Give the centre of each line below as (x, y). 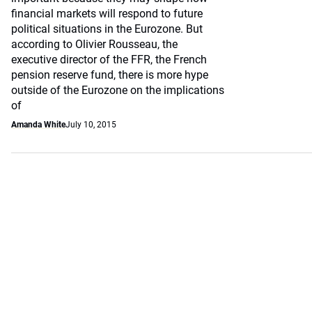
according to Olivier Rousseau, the (94, 44)
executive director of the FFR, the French (109, 60)
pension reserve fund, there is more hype (110, 75)
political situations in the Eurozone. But (107, 29)
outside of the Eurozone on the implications (118, 90)
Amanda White (38, 125)
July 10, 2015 (91, 125)
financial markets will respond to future (107, 14)
